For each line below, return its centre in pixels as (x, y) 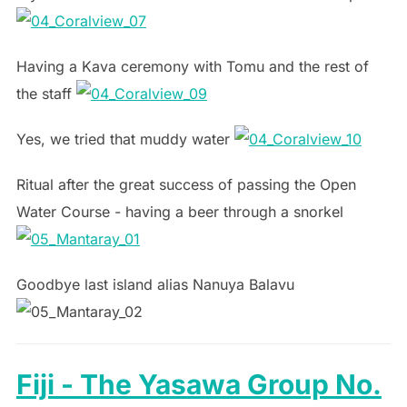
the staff (46, 94)
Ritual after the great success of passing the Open (186, 185)
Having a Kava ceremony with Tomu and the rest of (192, 67)
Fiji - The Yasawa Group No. (199, 385)
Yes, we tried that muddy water (125, 139)
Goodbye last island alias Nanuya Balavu (157, 285)
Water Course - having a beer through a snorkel (179, 212)
